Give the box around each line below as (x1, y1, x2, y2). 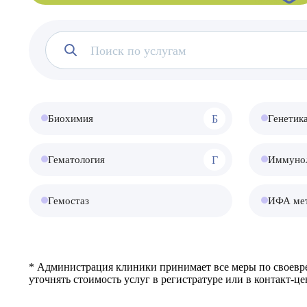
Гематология (48, 154, 105, 165)
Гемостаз (48, 195, 89, 206)
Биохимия (48, 113, 93, 124)
